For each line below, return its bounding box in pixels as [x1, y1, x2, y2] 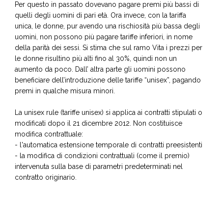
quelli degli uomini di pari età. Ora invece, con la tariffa [15, 11, 186, 19]
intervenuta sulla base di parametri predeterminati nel [15, 163, 183, 170]
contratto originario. [15, 173, 77, 181]
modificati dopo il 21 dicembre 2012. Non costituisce [15, 119, 182, 127]
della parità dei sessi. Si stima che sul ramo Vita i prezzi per [15, 44, 202, 52]
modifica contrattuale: [15, 130, 83, 138]
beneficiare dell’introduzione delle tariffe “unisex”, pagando [15, 76, 201, 84]
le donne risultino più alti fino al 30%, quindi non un [15, 55, 177, 62]
